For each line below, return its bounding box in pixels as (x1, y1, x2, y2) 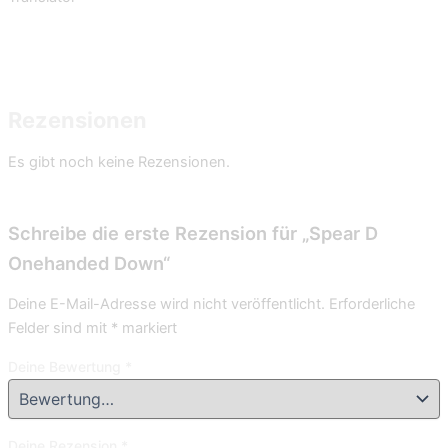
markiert (118, 319, 177, 338)
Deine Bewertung (8, 358, 125, 376)
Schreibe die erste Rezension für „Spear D (8, 221, 378, 244)
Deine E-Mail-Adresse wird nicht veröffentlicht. (8, 295, 325, 314)
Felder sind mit (8, 319, 111, 338)
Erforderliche (329, 295, 415, 314)
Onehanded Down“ (8, 251, 170, 274)
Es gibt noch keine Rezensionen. (8, 153, 230, 172)
